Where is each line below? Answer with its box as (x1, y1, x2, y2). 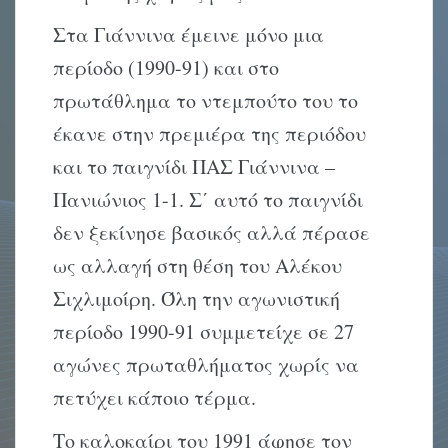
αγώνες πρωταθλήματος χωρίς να (53, 351, 360, 379)
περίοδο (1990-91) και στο (53, 54, 280, 82)
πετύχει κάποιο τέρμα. (53, 384, 257, 412)
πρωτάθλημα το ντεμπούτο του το (53, 87, 359, 115)
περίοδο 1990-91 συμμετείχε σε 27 (53, 318, 355, 346)
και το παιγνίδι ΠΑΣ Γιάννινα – (53, 153, 336, 181)
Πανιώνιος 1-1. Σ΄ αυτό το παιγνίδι (53, 186, 364, 214)
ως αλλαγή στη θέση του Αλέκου (53, 252, 343, 280)
